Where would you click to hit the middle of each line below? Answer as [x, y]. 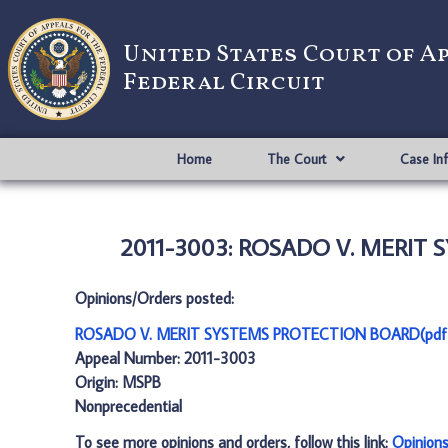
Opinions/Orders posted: [154, 298]
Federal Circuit [224, 83]
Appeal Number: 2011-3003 [165, 358]
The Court [296, 159]
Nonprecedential [128, 406]
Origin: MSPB [118, 382]
